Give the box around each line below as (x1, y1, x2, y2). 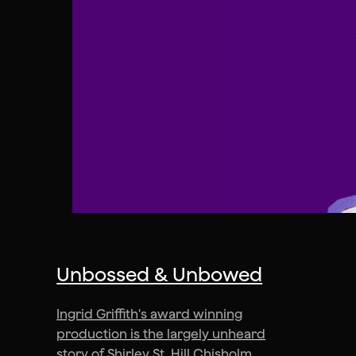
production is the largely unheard (56, 327, 266, 342)
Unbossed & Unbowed (56, 263, 263, 286)
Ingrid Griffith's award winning (56, 307, 243, 322)
